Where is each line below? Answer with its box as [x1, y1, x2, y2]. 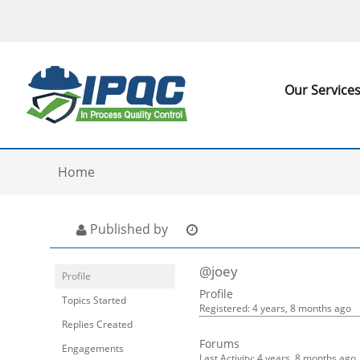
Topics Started [62, 293, 126, 307]
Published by [90, 220, 168, 238]
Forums [199, 336, 239, 351]
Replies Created [62, 317, 133, 331]
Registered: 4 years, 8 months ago [199, 301, 351, 315]
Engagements [62, 342, 124, 355]
